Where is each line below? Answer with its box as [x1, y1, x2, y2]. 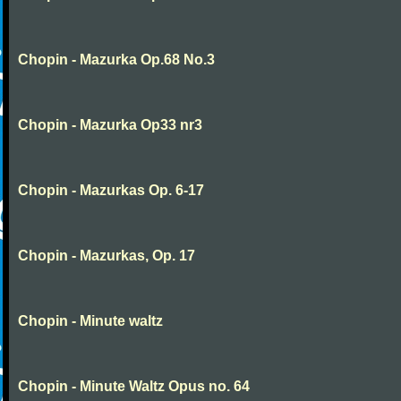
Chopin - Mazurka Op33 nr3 [18, 117, 202, 132]
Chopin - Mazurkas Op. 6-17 [18, 183, 204, 198]
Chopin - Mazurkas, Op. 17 [18, 248, 195, 263]
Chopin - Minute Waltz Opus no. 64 [18, 379, 250, 394]
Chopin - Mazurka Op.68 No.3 [18, 52, 215, 67]
